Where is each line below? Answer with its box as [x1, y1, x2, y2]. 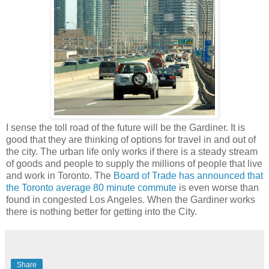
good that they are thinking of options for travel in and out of [6, 134, 256, 145]
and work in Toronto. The [6, 170, 113, 181]
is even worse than [177, 182, 259, 193]
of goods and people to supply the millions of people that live [6, 158, 262, 169]
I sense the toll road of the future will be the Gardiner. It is [6, 122, 245, 133]
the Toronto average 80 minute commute [6, 182, 177, 193]
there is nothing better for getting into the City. [6, 206, 197, 217]
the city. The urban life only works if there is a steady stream [6, 146, 258, 157]
